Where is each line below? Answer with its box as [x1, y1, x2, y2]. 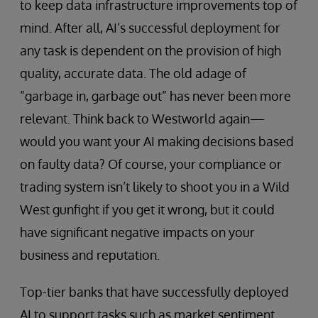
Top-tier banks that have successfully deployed [20, 284, 289, 300]
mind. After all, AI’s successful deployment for [20, 20, 280, 36]
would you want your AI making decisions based [20, 133, 294, 150]
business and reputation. [20, 247, 160, 263]
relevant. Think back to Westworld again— [20, 111, 265, 127]
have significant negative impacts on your [20, 224, 255, 241]
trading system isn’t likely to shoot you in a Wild [20, 179, 290, 195]
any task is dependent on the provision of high [20, 43, 281, 59]
